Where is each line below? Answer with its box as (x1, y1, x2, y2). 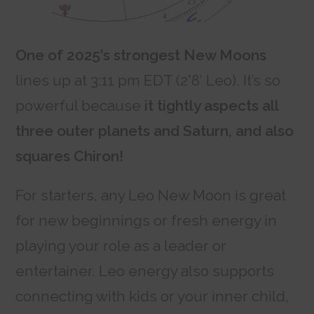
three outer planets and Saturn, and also (15, 122, 294, 140)
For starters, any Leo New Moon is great (15, 186, 287, 205)
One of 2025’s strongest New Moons (15, 46, 267, 64)
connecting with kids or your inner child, (15, 287, 289, 306)
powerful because (15, 97, 145, 115)
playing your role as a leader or (15, 237, 227, 255)
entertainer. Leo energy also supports (15, 262, 275, 280)
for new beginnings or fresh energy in (15, 212, 278, 230)
